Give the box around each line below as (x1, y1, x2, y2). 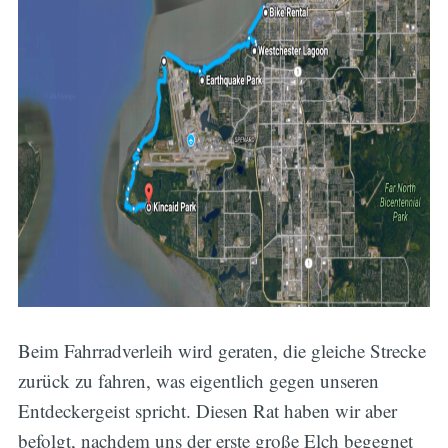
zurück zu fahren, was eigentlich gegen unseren (17, 367, 379, 393)
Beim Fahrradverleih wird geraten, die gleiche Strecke (17, 337, 426, 363)
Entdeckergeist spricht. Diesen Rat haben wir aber (17, 397, 397, 423)
